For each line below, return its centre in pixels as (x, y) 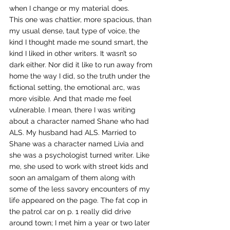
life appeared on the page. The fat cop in (79, 200)
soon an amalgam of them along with (73, 178)
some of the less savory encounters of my (81, 189)
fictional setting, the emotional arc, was (76, 87)
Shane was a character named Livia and (78, 144)
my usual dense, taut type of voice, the (75, 31)
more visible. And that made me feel (71, 99)
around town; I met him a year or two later (81, 223)
